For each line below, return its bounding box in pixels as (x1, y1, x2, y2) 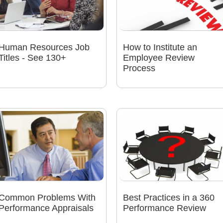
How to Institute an (122, 42, 197, 53)
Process (122, 63, 155, 74)
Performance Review (122, 203, 206, 214)
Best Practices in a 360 (122, 193, 215, 203)
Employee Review (122, 53, 195, 63)
